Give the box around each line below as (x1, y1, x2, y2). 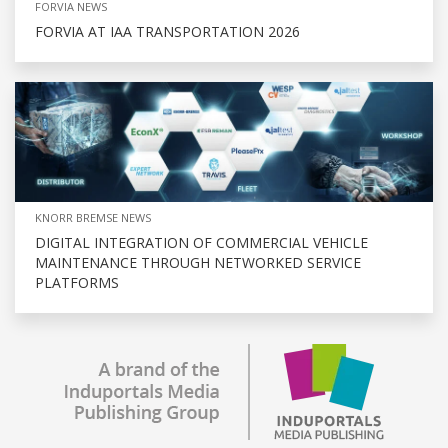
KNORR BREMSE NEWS (35, 210, 151, 226)
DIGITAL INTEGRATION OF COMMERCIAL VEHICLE (35, 233, 368, 253)
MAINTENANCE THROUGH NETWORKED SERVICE (35, 253, 361, 273)
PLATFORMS (35, 273, 119, 293)
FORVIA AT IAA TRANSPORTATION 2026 (35, 22, 300, 42)
